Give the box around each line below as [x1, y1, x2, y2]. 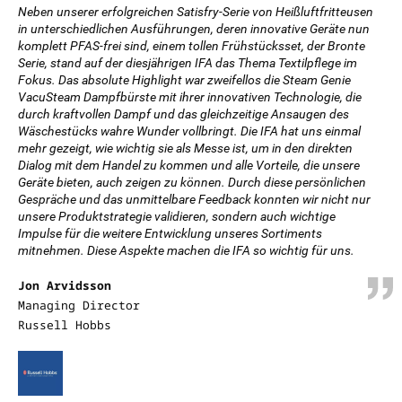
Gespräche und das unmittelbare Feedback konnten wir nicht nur [18, 192, 371, 206]
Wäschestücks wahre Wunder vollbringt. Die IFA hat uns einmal [18, 124, 361, 138]
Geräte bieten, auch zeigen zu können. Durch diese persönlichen [18, 175, 366, 189]
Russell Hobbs [18, 317, 111, 333]
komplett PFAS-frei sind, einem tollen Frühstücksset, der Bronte [18, 39, 365, 53]
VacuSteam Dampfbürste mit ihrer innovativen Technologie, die [18, 90, 362, 104]
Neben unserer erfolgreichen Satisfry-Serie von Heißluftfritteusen [18, 4, 373, 19]
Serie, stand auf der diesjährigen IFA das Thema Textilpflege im [18, 56, 357, 70]
